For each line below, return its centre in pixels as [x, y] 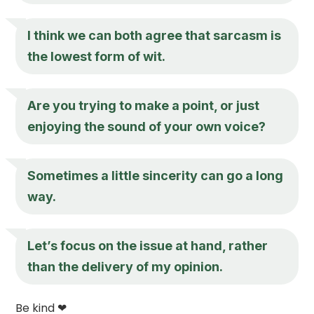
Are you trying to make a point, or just [144, 105]
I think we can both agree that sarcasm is [155, 35]
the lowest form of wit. [97, 56]
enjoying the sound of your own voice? [147, 126]
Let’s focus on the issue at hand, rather [148, 245]
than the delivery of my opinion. [125, 266]
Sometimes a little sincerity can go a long [156, 175]
